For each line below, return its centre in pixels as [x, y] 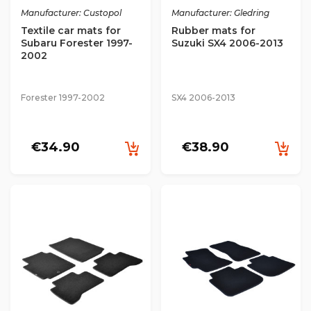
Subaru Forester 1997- [77, 43]
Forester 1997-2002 [63, 97]
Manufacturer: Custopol [71, 12]
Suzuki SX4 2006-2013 [227, 43]
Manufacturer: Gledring [220, 12]
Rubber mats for [213, 30]
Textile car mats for [71, 30]
